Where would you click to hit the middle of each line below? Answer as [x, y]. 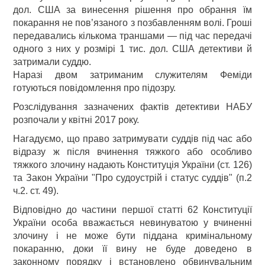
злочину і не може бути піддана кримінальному [132, 236]
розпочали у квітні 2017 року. [76, 120]
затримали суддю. [52, 62]
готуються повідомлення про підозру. [97, 88]
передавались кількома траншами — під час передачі [132, 36]
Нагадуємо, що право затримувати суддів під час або [132, 139]
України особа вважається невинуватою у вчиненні [132, 223]
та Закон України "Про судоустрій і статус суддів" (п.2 [132, 178]
